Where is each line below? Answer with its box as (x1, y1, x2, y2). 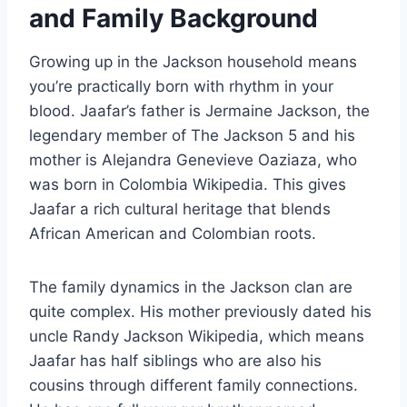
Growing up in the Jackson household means (29, 52, 357, 71)
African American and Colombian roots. (29, 223, 316, 243)
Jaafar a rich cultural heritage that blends (29, 199, 331, 218)
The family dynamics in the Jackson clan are (29, 277, 352, 296)
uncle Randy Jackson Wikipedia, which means (29, 326, 364, 345)
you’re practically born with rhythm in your (29, 76, 333, 95)
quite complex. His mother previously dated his (29, 302, 372, 321)
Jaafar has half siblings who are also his (29, 351, 322, 370)
